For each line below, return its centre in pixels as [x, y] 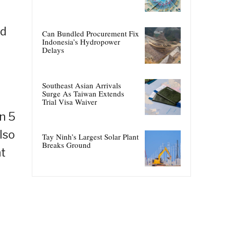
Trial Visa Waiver [70, 101]
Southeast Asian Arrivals [82, 85]
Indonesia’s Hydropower [81, 42]
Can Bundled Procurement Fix [91, 34]
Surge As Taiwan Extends [83, 93]
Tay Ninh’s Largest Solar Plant [90, 136]
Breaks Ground [66, 145]
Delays [53, 50]
